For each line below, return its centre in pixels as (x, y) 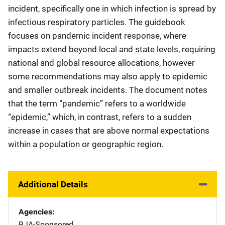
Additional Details (53, 184)
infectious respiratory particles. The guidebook (97, 22)
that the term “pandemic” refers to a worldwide (97, 103)
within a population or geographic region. (86, 144)
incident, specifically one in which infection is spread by (112, 9)
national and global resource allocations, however (101, 63)
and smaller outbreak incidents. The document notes (108, 90)
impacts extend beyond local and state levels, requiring (112, 49)
